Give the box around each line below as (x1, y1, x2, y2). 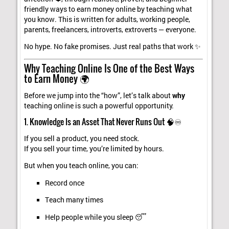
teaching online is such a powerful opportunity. (24, 101, 174, 110)
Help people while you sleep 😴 (44, 212, 146, 222)
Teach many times (44, 195, 103, 205)
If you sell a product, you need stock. (24, 133, 140, 143)
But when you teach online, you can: (24, 161, 139, 171)
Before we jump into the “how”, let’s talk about (24, 90, 173, 100)
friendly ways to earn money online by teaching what (24, 4, 193, 14)
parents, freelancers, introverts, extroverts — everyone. (24, 25, 197, 34)
